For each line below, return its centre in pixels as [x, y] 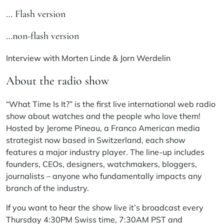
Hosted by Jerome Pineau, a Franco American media [103, 128]
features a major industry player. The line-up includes [105, 152]
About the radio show [57, 80]
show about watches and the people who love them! [103, 116]
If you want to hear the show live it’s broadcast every [105, 207]
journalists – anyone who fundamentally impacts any [104, 176]
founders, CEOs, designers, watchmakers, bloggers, [101, 164]
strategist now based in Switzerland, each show [96, 140]
